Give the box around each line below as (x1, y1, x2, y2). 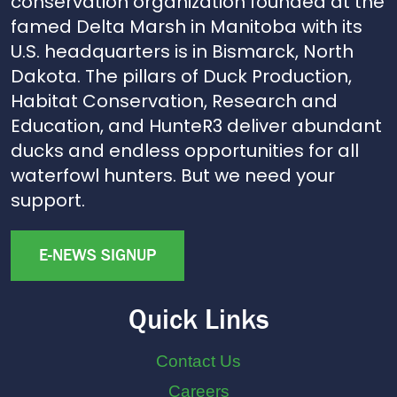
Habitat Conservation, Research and (11, 88, 338, 113)
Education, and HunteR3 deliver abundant (11, 113, 382, 138)
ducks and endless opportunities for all (11, 137, 359, 163)
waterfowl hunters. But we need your (11, 162, 335, 188)
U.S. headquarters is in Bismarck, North (11, 38, 354, 64)
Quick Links (128, 302, 269, 336)
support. (11, 187, 85, 213)
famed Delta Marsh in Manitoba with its (11, 13, 362, 39)
